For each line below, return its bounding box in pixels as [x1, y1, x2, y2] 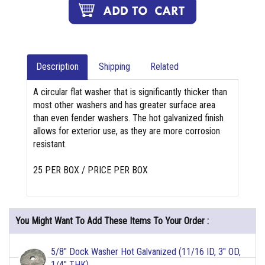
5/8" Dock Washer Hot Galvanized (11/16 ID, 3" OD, [51, 246, 241, 258]
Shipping [99, 61, 130, 73]
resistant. [33, 138, 67, 150]
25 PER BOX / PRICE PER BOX [33, 164, 148, 176]
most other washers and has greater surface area [33, 99, 215, 111]
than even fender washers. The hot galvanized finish [33, 112, 224, 124]
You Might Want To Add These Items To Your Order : [15, 215, 209, 227]
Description [36, 61, 79, 73]
